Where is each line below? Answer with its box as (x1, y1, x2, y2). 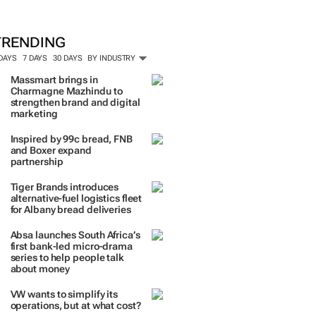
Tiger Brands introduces (10, 181, 119, 193)
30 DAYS (53, 54, 83, 63)
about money (10, 263, 70, 274)
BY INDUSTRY (87, 54, 138, 63)
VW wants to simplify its (10, 288, 119, 300)
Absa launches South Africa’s (10, 229, 140, 241)
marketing (10, 108, 58, 119)
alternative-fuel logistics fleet (10, 193, 142, 204)
